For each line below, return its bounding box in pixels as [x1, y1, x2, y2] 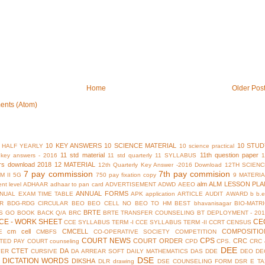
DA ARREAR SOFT [71, 248, 124, 255]
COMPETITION [175, 228, 217, 235]
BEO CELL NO [88, 200, 131, 207]
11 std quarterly [107, 152, 153, 159]
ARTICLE [177, 190, 203, 198]
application [145, 190, 175, 198]
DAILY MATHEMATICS [126, 248, 189, 255]
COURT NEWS [82, 237, 131, 245]
